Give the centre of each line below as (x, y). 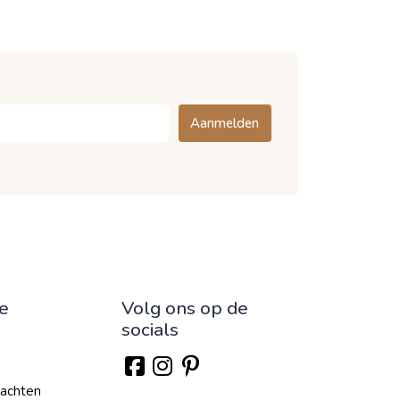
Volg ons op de (184, 308)
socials (150, 329)
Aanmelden (225, 123)
